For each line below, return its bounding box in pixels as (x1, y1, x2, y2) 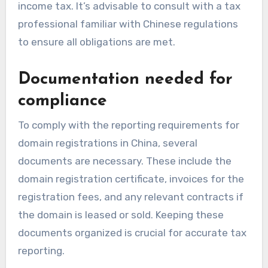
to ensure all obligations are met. (17, 36, 175, 48)
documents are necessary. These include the (17, 154, 232, 167)
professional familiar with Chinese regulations (17, 18, 238, 31)
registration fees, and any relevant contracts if (17, 190, 243, 203)
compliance (17, 93, 107, 110)
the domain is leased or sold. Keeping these (17, 208, 224, 221)
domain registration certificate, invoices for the (17, 172, 244, 185)
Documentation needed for (17, 71, 233, 89)
